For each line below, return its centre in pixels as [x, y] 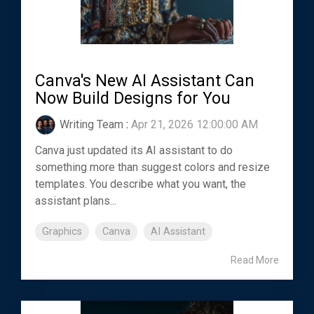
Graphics [62, 231]
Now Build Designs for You [133, 98]
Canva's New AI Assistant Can [145, 81]
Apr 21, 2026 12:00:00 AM [194, 124]
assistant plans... [76, 200]
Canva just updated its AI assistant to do [134, 150]
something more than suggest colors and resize [152, 167]
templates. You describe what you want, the [141, 184]
